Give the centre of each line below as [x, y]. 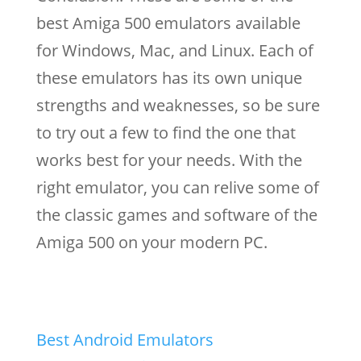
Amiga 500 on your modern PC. [151, 243]
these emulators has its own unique [169, 78]
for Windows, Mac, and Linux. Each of [174, 51]
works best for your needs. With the [169, 160]
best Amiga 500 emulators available [168, 23]
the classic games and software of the [176, 215]
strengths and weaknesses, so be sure [178, 106]
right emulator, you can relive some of [177, 188]
